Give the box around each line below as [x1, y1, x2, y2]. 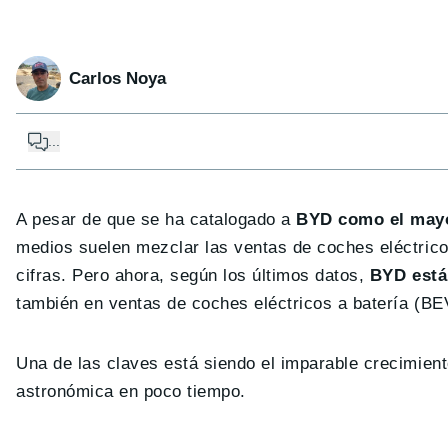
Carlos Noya [69, 68, 166, 88]
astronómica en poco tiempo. [16, 382, 246, 402]
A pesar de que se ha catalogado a [16, 210, 297, 230]
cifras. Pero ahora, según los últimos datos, [16, 266, 370, 286]
